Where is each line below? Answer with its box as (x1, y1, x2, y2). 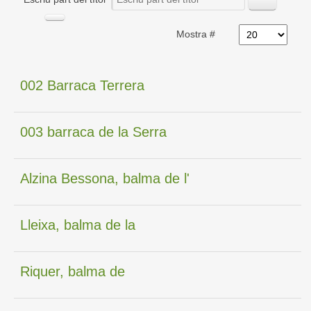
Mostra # (176, 28, 218, 40)
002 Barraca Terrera (20, 78, 145, 93)
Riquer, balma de (20, 264, 126, 279)
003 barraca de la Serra (20, 124, 167, 140)
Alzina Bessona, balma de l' (20, 171, 190, 186)
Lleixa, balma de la (20, 217, 136, 233)
